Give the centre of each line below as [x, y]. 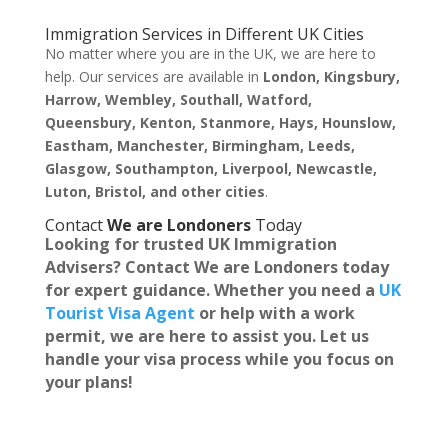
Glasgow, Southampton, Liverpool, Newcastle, [210, 169]
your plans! [88, 382]
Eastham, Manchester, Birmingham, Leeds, [199, 146]
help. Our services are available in [153, 77]
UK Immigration [272, 244]
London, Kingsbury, [331, 77]
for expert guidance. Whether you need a [211, 290]
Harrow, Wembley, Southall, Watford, [178, 100]
